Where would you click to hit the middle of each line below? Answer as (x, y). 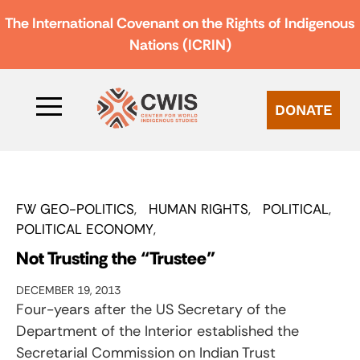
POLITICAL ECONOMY (85, 229)
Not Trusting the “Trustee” (116, 258)
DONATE (303, 109)
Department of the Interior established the (157, 331)
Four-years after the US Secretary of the (151, 309)
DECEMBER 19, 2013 (68, 290)
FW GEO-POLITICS (75, 209)
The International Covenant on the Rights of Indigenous (180, 23)
